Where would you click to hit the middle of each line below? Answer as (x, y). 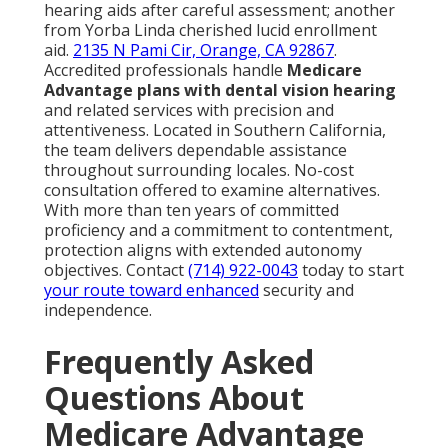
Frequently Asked (179, 362)
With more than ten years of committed (191, 210)
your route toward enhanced (151, 290)
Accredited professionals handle (165, 70)
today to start (351, 270)
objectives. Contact (116, 270)
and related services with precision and (189, 110)
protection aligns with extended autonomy (203, 250)
